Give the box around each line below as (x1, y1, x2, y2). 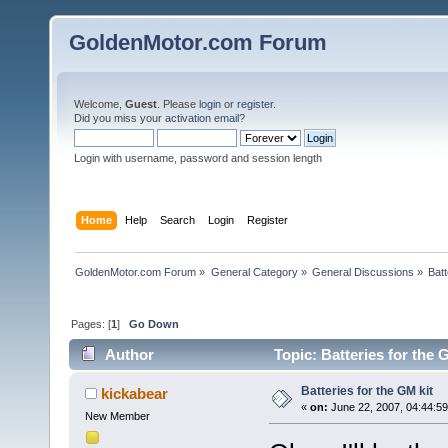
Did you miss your (74, 112, 165, 124)
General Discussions (311, 265, 414, 278)
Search (160, 213, 196, 226)
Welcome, (74, 98, 125, 110)
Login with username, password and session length (74, 152, 322, 164)
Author (105, 346, 155, 364)
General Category (210, 265, 298, 278)
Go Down (129, 317, 180, 330)
